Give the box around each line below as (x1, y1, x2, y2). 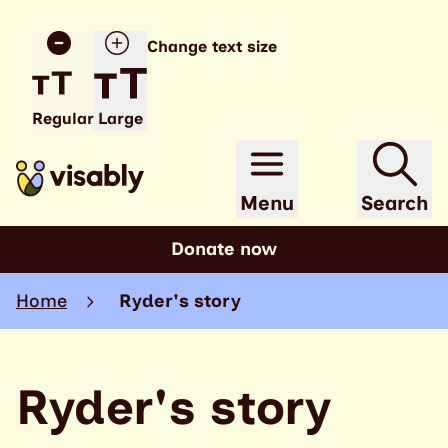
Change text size (147, 37, 277, 56)
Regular (32, 109, 94, 128)
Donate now (170, 238, 278, 260)
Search (361, 190, 428, 215)
